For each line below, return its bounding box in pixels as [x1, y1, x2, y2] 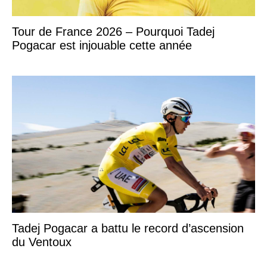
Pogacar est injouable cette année [12, 38, 192, 52]
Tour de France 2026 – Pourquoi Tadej [12, 24, 215, 38]
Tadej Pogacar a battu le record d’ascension [12, 221, 244, 235]
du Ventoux [12, 235, 72, 249]
